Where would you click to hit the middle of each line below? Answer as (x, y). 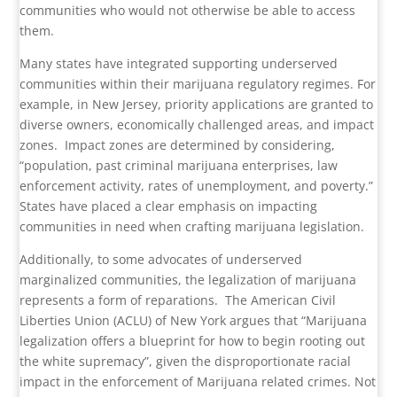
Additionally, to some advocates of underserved (161, 260)
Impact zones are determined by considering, (200, 145)
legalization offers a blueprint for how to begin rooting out (193, 341)
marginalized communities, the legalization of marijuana (188, 280)
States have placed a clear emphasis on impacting (169, 206)
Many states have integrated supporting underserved (179, 64)
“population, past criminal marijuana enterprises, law (179, 166)
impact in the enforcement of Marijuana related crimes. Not (198, 382)
